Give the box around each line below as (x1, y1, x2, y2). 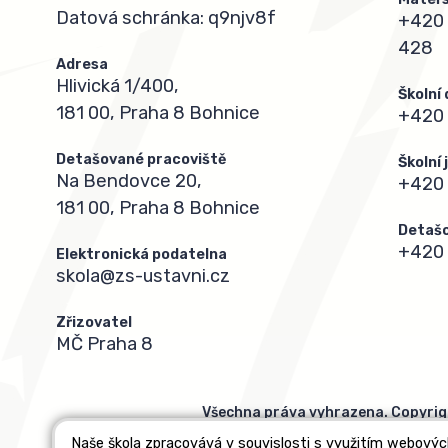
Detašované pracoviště (56, 151, 226, 169)
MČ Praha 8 (56, 333, 153, 356)
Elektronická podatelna (56, 246, 227, 264)
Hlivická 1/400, (56, 75, 179, 98)
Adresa (56, 56, 108, 74)
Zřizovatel (56, 314, 132, 332)
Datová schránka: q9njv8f (56, 7, 276, 30)
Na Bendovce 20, (56, 170, 202, 193)
